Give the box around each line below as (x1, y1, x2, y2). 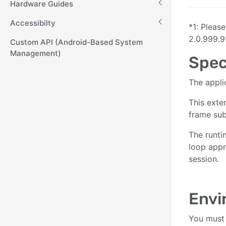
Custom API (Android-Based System (10, 37, 143, 47)
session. (189, 153, 219, 164)
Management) (10, 48, 61, 58)
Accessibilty (10, 18, 55, 28)
